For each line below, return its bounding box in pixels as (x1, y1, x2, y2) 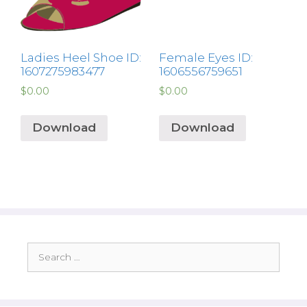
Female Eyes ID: (158, 51, 253, 65)
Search (27, 242, 60, 255)
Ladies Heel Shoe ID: (21, 51, 141, 65)
